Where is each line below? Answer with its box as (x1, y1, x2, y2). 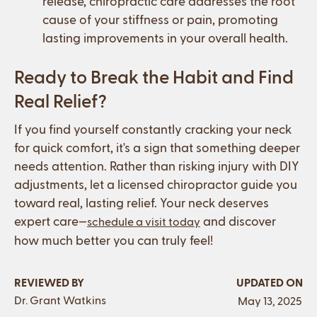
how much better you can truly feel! (14, 232, 213, 248)
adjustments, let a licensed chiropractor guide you (14, 176, 297, 192)
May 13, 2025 (237, 294, 302, 308)
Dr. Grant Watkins (14, 293, 106, 307)
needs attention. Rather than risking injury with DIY (14, 158, 299, 173)
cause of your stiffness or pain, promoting (42, 11, 278, 27)
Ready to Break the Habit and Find (14, 65, 294, 88)
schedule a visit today (87, 214, 200, 229)
